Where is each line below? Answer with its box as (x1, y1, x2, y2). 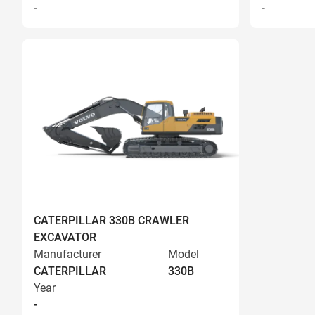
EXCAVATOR (34, 231, 96, 244)
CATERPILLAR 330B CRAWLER (34, 214, 189, 227)
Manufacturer (34, 247, 101, 261)
